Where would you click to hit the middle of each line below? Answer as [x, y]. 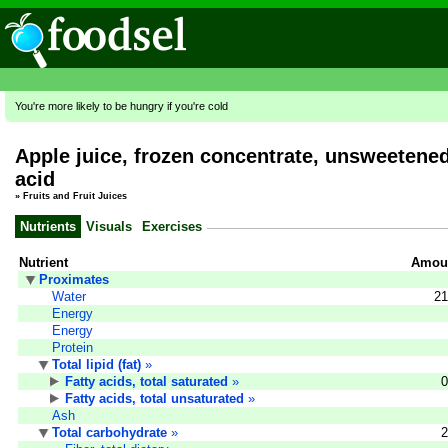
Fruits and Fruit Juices [75, 196]
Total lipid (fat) [96, 364]
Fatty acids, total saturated [146, 381]
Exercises [172, 226]
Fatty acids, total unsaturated [154, 398]
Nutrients [48, 226]
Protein [72, 347]
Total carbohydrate [109, 432]
